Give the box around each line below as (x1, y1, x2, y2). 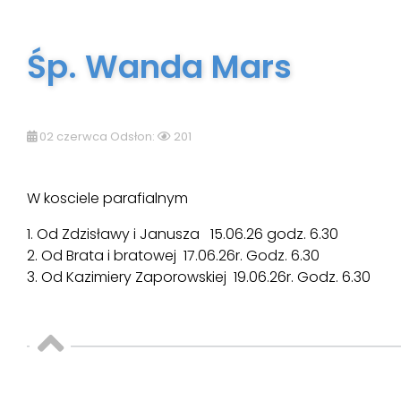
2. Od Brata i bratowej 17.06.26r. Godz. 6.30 (27, 245, 320, 267)
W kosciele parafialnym (27, 188, 188, 209)
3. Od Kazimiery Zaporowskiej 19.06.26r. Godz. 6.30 (27, 267, 371, 288)
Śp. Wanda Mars (27, 44, 292, 90)
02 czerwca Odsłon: (37, 128, 158, 146)
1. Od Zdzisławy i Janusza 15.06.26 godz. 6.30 (27, 224, 338, 245)
